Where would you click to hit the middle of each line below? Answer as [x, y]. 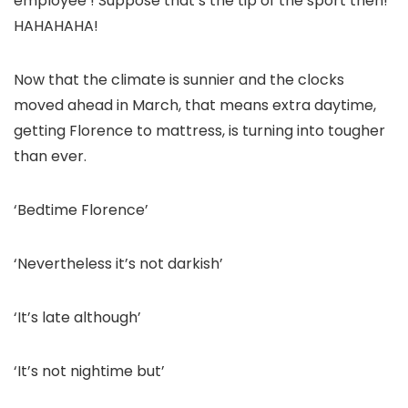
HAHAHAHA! [56, 25]
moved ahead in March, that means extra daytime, [195, 105]
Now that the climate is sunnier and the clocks [179, 79]
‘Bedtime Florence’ [81, 209]
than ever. [50, 156]
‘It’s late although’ [77, 317]
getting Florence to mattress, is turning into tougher [199, 130]
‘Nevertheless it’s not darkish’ [118, 263]
